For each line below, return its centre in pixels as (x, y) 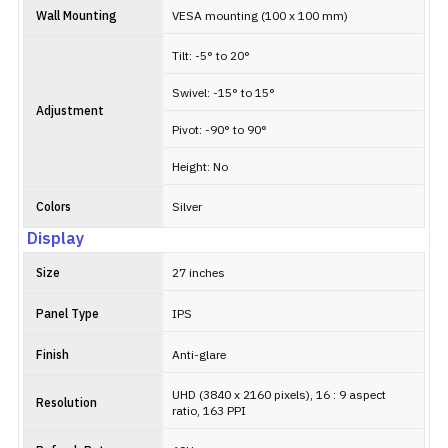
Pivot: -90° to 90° (219, 130)
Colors (53, 207)
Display (55, 239)
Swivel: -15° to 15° (223, 93)
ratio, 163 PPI (209, 411)
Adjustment (70, 111)
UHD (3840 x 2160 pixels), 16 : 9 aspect (279, 395)
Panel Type (67, 314)
